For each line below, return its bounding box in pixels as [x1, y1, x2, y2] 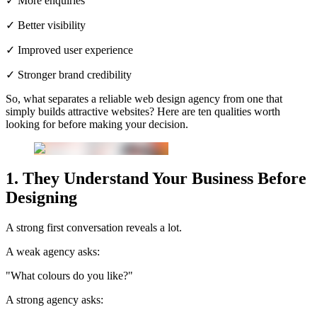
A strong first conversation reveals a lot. [6, 221, 182, 234]
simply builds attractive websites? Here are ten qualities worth [6, 105, 280, 118]
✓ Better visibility [6, 19, 86, 32]
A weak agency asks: [6, 245, 100, 258]
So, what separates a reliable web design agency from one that [6, 93, 282, 105]
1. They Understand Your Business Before [6, 168, 306, 188]
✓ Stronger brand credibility [6, 69, 132, 81]
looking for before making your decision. [6, 118, 188, 131]
